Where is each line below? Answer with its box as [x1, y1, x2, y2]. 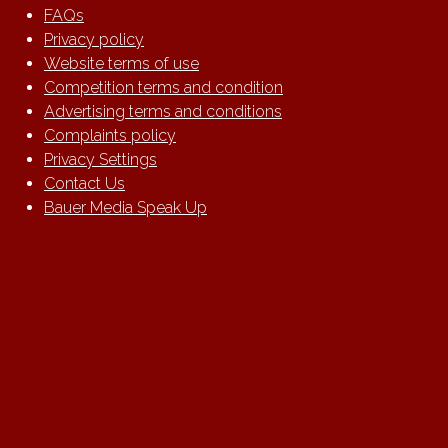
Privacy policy [44, 30, 144, 49]
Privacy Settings [44, 150, 157, 169]
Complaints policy [44, 126, 176, 145]
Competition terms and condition [44, 78, 283, 97]
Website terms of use [44, 54, 199, 73]
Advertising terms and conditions [44, 102, 282, 121]
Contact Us [44, 174, 125, 193]
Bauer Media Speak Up [44, 198, 207, 217]
